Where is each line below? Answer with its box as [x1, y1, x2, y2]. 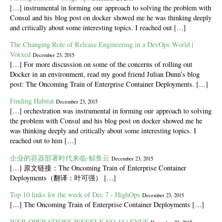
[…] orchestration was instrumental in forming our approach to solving [10, 106, 212, 116]
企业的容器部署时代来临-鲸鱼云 [10, 153, 110, 163]
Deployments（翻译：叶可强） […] [10, 172, 116, 182]
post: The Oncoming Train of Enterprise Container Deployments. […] [10, 79, 208, 89]
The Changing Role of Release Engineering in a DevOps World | [10, 40, 193, 50]
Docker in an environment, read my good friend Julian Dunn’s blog [10, 69, 200, 79]
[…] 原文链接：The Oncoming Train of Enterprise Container [10, 163, 186, 172]
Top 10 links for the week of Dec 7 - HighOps [10, 190, 140, 200]
